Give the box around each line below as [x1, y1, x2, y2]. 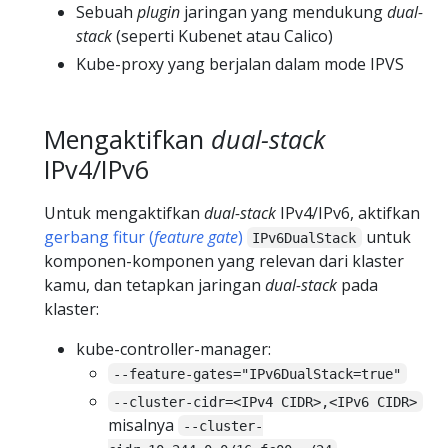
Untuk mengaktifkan [44, 201, 204, 224]
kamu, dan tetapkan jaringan [44, 273, 265, 296]
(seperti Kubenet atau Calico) [112, 25, 333, 48]
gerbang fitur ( [44, 225, 154, 248]
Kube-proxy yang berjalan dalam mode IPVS [76, 53, 404, 76]
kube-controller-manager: [76, 337, 271, 360]
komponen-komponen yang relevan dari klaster [44, 249, 404, 272]
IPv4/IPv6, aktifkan [276, 201, 420, 224]
